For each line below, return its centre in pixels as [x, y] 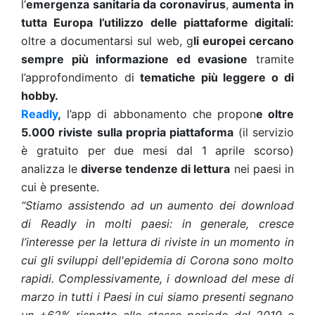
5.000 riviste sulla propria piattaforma [128, 132]
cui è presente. [60, 187]
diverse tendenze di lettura [154, 169]
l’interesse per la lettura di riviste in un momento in [157, 242]
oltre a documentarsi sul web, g [107, 41]
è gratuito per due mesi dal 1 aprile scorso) [157, 150]
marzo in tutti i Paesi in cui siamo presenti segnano [157, 297]
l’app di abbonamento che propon [159, 114]
